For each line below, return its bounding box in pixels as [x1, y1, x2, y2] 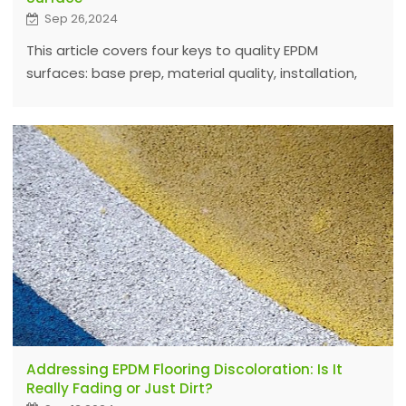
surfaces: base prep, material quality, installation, [25, 63, 357, 83]
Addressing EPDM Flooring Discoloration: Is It [25, 359, 343, 379]
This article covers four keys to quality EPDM [25, 41, 318, 61]
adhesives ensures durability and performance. [25, 109, 343, 129]
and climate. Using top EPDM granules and [25, 86, 308, 106]
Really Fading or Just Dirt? [25, 378, 213, 398]
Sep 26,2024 [43, 10, 118, 28]
